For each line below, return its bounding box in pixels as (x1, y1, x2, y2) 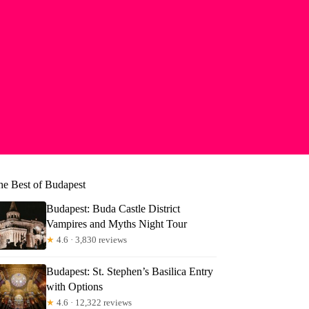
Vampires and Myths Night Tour (46, 217, 188, 230)
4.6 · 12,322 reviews (54, 297, 132, 308)
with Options (46, 280, 103, 292)
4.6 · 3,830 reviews (54, 234, 128, 245)
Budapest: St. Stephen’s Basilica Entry (46, 265, 214, 277)
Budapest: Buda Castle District (46, 202, 181, 215)
